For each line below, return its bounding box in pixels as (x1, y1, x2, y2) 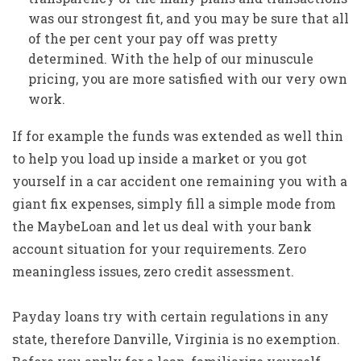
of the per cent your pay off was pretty (28, 30, 278, 47)
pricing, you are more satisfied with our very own (28, 70, 347, 87)
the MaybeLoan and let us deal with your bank (12, 218, 312, 234)
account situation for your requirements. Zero (12, 240, 306, 257)
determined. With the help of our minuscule (28, 50, 313, 67)
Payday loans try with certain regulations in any (12, 308, 329, 325)
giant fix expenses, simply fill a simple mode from (12, 195, 336, 212)
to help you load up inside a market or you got (12, 150, 307, 167)
